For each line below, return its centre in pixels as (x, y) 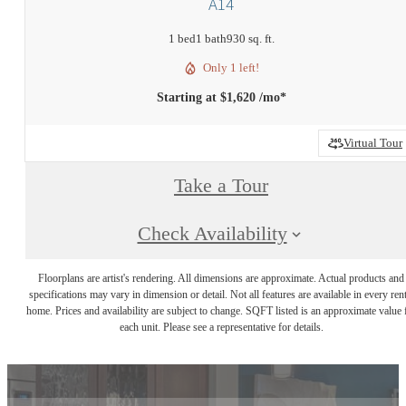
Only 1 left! (231, 67)
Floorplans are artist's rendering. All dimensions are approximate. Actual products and (221, 278)
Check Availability (212, 233)
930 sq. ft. (250, 39)
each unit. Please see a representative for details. (221, 327)
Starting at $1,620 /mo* (221, 98)
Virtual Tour (373, 143)
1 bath (211, 39)
